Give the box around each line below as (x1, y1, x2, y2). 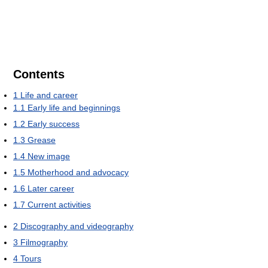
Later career (28, 183, 74, 193)
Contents (13, 67, 65, 81)
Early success (28, 118, 80, 129)
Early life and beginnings (28, 102, 120, 112)
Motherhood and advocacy (28, 167, 129, 177)
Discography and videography (20, 221, 133, 231)
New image (28, 151, 70, 161)
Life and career (20, 90, 78, 100)
